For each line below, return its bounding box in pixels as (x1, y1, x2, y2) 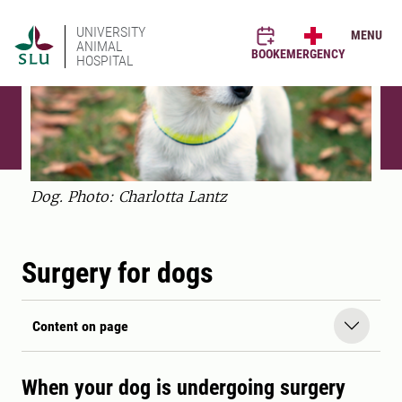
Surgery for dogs (22, 256, 214, 291)
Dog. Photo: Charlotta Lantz (31, 188, 227, 206)
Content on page (32, 317, 128, 335)
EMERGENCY (280, 47, 345, 61)
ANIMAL (76, 38, 122, 55)
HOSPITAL (76, 52, 133, 69)
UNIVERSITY (76, 23, 145, 40)
